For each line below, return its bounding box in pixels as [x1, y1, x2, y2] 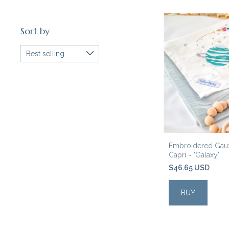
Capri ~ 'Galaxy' [169, 150, 219, 159]
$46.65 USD [169, 163, 211, 172]
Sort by [20, 25, 50, 37]
